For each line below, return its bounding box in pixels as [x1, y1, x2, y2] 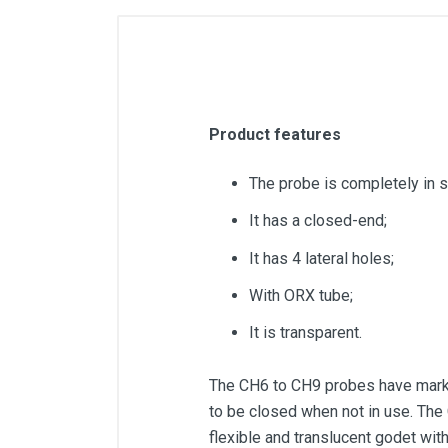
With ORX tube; [249, 285, 353, 305]
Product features [209, 125, 341, 144]
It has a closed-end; [249, 211, 387, 231]
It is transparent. [249, 322, 362, 342]
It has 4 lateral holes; [249, 248, 394, 268]
